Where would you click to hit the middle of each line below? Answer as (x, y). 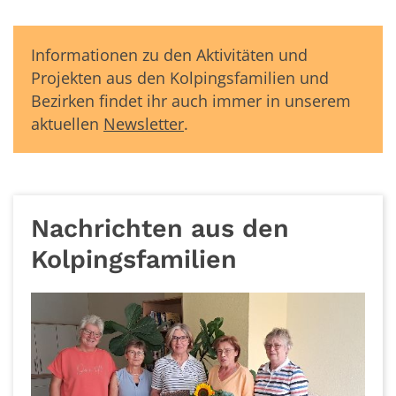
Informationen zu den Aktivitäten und (169, 54)
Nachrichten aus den (160, 228)
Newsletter (144, 123)
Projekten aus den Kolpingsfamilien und (180, 77)
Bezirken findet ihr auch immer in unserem (191, 100)
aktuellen (67, 123)
